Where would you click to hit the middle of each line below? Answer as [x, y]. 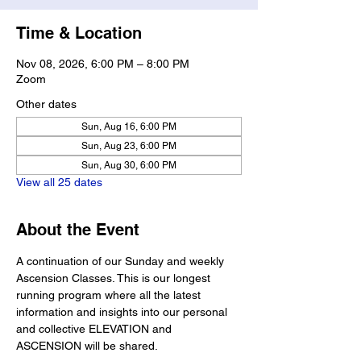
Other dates [46, 104]
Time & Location [79, 33]
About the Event [78, 229]
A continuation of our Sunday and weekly [122, 261]
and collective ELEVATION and [95, 328]
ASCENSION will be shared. [88, 345]
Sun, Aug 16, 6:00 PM [129, 126]
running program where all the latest [110, 295]
